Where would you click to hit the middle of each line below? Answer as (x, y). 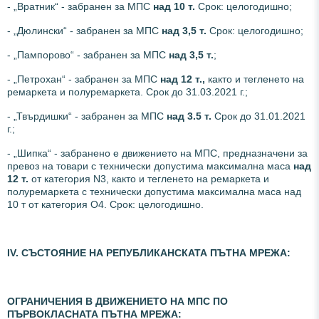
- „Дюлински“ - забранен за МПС (84, 30)
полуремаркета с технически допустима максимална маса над (154, 191)
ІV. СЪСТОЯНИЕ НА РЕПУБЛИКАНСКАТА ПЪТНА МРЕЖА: (149, 252)
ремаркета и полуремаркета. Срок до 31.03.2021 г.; (127, 91)
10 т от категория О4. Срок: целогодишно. (105, 204)
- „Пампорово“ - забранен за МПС (88, 54)
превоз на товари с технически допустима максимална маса (150, 166)
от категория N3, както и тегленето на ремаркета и (149, 178)
